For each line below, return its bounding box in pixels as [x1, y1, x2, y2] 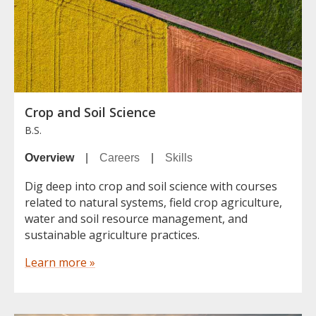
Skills [165, 152, 193, 164]
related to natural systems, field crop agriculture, [25, 195, 282, 211]
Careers [99, 152, 140, 164]
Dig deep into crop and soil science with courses [25, 178, 277, 195]
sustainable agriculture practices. [25, 227, 200, 243]
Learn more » [25, 255, 95, 271]
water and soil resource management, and [25, 211, 248, 227]
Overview [25, 152, 74, 164]
